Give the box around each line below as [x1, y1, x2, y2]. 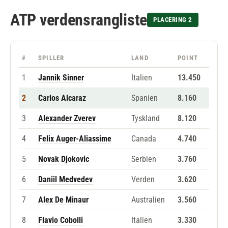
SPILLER [38, 54, 65, 62]
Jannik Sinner [38, 73, 84, 83]
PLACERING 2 [153, 16, 192, 24]
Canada [131, 134, 156, 144]
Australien [131, 195, 165, 205]
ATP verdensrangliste [10, 10, 147, 30]
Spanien [131, 93, 158, 103]
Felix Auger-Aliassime [38, 134, 111, 144]
